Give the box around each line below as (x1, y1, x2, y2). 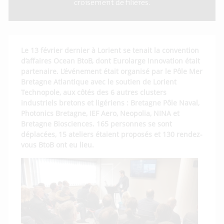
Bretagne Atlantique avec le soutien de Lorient (21, 77, 177, 87)
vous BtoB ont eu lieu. (21, 140, 96, 150)
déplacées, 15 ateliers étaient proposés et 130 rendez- (21, 129, 203, 139)
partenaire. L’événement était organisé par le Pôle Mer (21, 66, 203, 76)
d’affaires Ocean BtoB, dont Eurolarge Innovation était (21, 56, 200, 66)
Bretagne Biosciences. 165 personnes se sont (21, 119, 172, 129)
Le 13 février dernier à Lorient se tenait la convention (21, 45, 199, 55)
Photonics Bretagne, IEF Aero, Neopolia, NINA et (21, 108, 180, 118)
